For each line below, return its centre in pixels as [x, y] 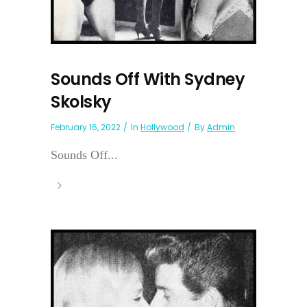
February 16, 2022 [86, 127]
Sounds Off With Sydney [148, 79]
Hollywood [162, 127]
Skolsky [81, 102]
